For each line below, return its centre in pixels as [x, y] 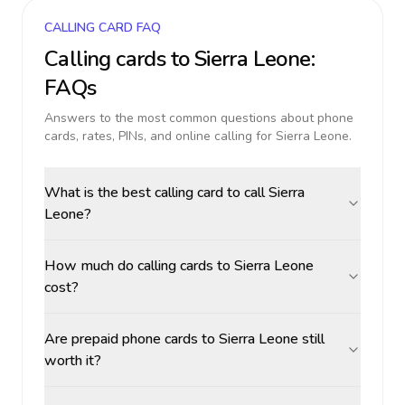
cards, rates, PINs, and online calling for [160, 136]
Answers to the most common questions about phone [199, 118]
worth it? [73, 361]
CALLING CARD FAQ [103, 28]
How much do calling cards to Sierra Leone [179, 266]
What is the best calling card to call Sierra [174, 193]
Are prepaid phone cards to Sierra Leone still [184, 339]
